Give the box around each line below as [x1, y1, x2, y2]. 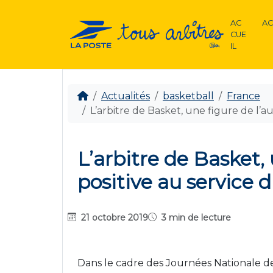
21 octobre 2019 [81, 211, 148, 223]
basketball [163, 90, 214, 102]
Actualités [101, 90, 150, 102]
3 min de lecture [159, 211, 231, 223]
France [227, 90, 260, 102]
